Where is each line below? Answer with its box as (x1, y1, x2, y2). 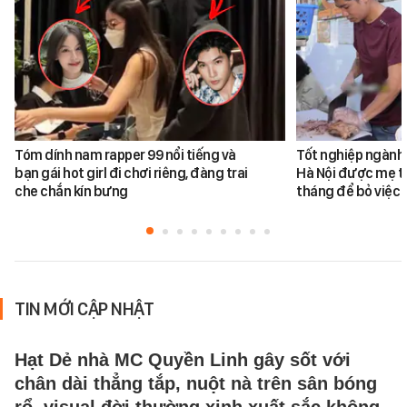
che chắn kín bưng (15, 182, 128, 200)
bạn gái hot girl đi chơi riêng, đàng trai (15, 164, 248, 182)
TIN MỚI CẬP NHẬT (15, 297, 154, 320)
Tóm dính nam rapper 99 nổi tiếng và (15, 145, 236, 164)
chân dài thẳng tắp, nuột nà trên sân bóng (15, 372, 377, 393)
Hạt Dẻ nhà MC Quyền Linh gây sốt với (15, 349, 351, 370)
